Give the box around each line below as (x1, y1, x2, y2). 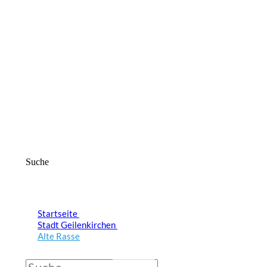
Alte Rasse (38, 231, 80, 241)
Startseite (38, 208, 77, 219)
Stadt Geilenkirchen (38, 219, 116, 230)
